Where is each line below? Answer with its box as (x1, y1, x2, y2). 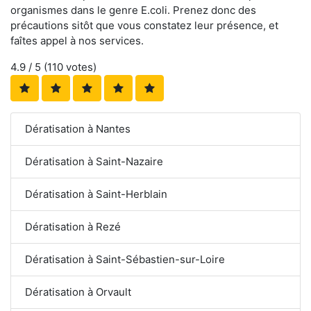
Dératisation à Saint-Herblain (25, 187, 167, 201)
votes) (63, 60, 96, 74)
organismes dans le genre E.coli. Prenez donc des (10, 3, 256, 17)
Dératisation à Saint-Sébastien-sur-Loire (25, 252, 225, 266)
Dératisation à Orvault (25, 285, 131, 299)
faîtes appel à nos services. (10, 33, 144, 47)
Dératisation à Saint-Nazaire (25, 154, 163, 168)
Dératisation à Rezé (25, 219, 121, 233)
